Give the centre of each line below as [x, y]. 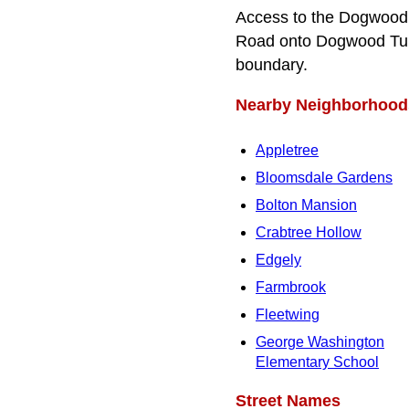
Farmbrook [291, 287]
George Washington [320, 341]
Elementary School [317, 362]
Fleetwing [288, 314]
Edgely [278, 259]
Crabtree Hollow [309, 232]
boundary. [271, 65]
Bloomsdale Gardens [324, 177]
